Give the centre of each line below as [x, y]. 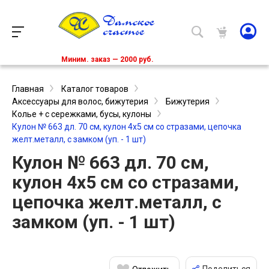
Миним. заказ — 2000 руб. [107, 60]
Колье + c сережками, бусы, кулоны [82, 114]
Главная [28, 89]
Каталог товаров [95, 89]
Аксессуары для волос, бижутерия [80, 102]
